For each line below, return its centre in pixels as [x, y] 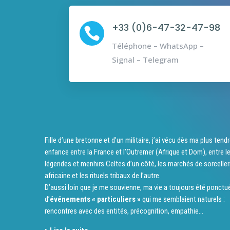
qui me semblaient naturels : [183, 199]
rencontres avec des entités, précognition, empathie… [124, 211]
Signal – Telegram [145, 59]
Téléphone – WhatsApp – [158, 45]
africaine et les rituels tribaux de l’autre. [103, 175]
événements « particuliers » [95, 199]
